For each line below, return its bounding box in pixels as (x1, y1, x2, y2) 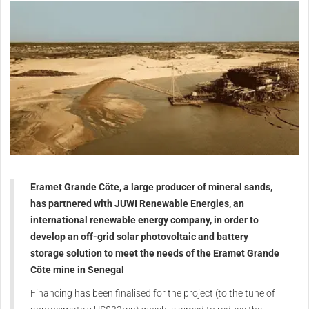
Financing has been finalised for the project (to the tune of (30, 287, 275, 299)
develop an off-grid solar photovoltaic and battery (30, 230, 248, 242)
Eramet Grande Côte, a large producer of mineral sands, (30, 181, 272, 192)
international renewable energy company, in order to (30, 214, 259, 226)
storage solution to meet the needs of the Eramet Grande (30, 247, 279, 259)
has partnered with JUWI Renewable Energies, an (30, 197, 244, 209)
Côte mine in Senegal (30, 263, 124, 275)
